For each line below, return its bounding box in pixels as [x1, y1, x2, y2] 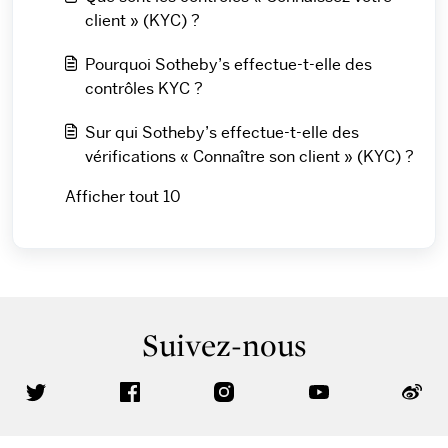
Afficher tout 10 [65, 186, 181, 207]
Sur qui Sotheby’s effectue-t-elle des [85, 122, 359, 143]
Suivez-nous [142, 325, 306, 366]
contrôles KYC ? [85, 78, 203, 99]
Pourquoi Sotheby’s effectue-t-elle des [85, 54, 372, 75]
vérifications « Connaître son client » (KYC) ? [85, 146, 414, 167]
